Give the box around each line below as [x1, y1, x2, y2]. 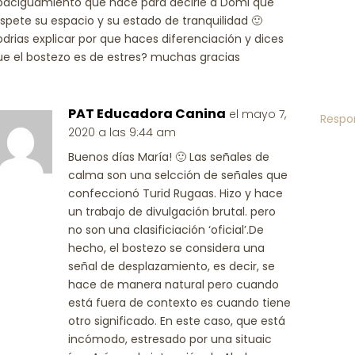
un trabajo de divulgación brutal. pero [68, 204, 277, 219]
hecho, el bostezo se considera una [68, 240, 265, 256]
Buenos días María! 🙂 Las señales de [68, 149, 270, 165]
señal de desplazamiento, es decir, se [68, 258, 276, 274]
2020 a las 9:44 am [68, 124, 177, 140]
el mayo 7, [229, 106, 287, 122]
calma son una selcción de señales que [68, 167, 288, 183]
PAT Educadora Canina [68, 105, 227, 123]
